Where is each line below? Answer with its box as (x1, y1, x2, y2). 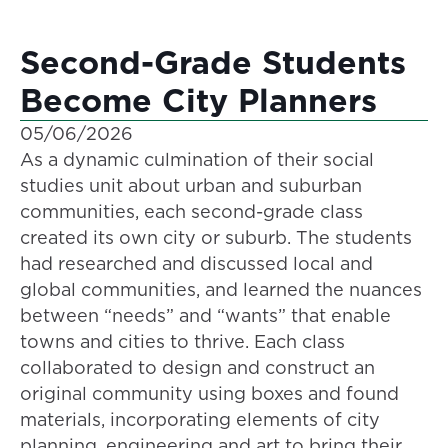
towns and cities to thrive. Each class (20, 331, 345, 353)
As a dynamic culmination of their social (20, 149, 374, 171)
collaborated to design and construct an (20, 357, 375, 379)
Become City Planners (20, 81, 377, 121)
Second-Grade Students (20, 43, 406, 83)
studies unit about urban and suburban (20, 175, 362, 197)
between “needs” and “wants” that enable (20, 305, 391, 327)
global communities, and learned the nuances (20, 279, 422, 301)
